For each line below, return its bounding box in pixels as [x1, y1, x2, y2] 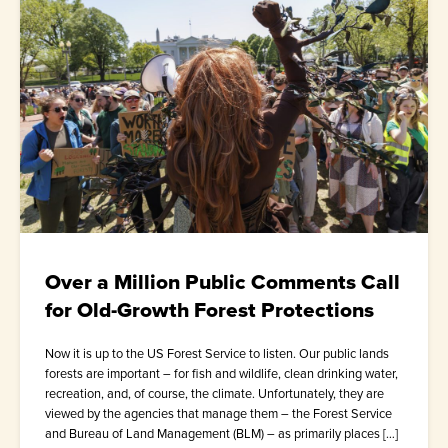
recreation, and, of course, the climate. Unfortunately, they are [45, 384, 384, 404]
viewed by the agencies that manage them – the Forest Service [45, 404, 392, 424]
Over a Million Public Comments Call [45, 266, 400, 298]
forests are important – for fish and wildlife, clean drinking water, [45, 364, 398, 384]
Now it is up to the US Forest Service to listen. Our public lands [45, 344, 389, 364]
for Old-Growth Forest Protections [45, 294, 374, 326]
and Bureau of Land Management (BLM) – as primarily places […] [45, 424, 398, 444]
